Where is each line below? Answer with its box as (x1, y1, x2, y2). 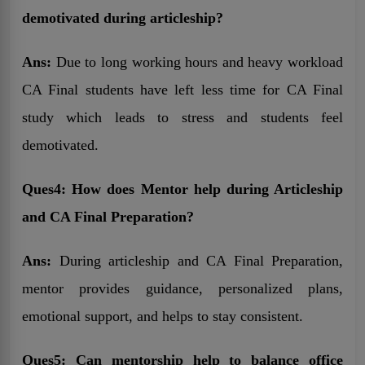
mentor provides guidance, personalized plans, (22, 279, 343, 297)
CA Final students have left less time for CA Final (22, 81, 343, 98)
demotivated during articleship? (22, 9, 223, 26)
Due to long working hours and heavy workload (51, 53, 343, 70)
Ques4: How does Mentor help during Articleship (22, 180, 343, 197)
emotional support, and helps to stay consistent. (22, 307, 303, 324)
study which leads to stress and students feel (22, 108, 343, 125)
